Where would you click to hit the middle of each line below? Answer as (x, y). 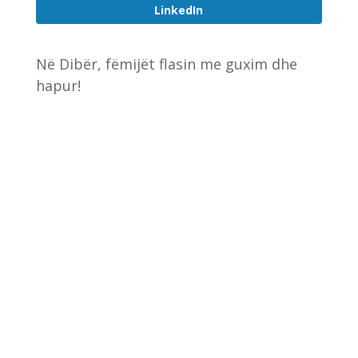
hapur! (58, 85)
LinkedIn (179, 10)
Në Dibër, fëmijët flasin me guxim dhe (166, 64)
